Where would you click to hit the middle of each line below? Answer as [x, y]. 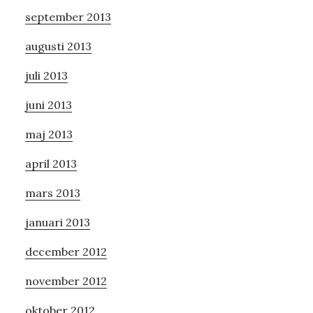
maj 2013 [49, 134]
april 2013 [51, 163]
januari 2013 [57, 222]
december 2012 [66, 251]
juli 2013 [46, 75]
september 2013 [68, 16]
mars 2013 [52, 192]
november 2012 [66, 281]
